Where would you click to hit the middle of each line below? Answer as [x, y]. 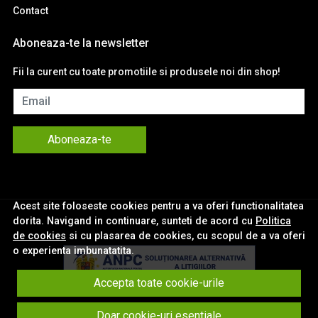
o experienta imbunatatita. [73, 251]
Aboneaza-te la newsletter [81, 43]
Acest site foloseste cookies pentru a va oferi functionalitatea [158, 206]
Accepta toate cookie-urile [159, 283]
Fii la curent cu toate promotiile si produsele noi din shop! [147, 72]
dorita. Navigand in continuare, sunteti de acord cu [134, 221]
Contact [31, 11]
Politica [273, 221]
